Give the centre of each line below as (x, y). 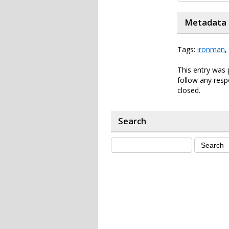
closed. (189, 90)
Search (132, 121)
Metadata (205, 22)
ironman (211, 49)
